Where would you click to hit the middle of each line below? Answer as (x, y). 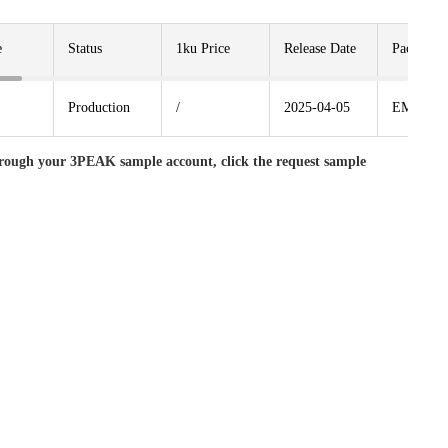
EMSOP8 (419, 107)
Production (99, 107)
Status (85, 48)
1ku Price (203, 48)
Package (415, 48)
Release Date (320, 48)
